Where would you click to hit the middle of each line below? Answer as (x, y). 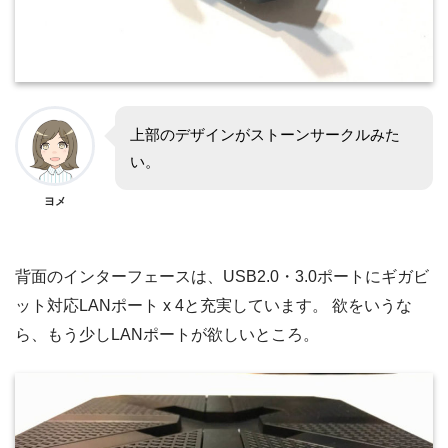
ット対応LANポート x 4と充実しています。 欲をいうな (213, 305)
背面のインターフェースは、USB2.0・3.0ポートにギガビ (222, 276)
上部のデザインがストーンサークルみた (265, 134)
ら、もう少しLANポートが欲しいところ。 (167, 334)
